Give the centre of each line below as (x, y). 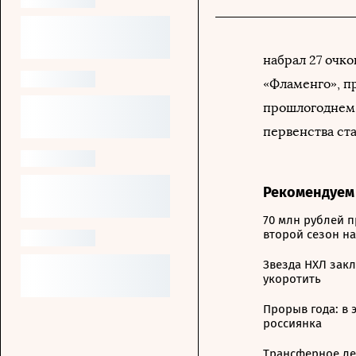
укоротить (292, 279)
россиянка (292, 323)
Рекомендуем (309, 192)
